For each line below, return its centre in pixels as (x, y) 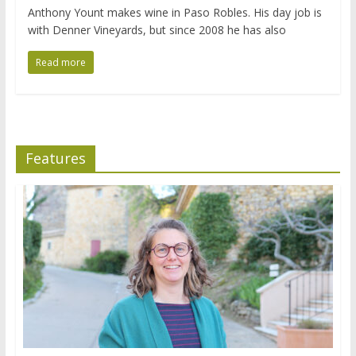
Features (55, 158)
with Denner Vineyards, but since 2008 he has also (157, 29)
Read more (60, 62)
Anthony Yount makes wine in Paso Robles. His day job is (174, 12)
